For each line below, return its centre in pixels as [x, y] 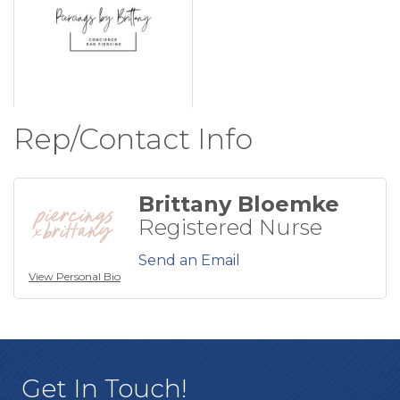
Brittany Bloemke [239, 204]
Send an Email [189, 261]
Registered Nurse [230, 228]
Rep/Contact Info [133, 139]
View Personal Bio [75, 277]
